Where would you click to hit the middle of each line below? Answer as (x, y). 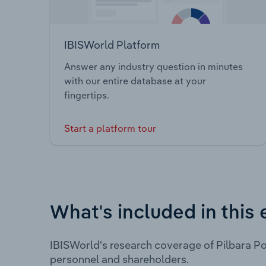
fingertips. (87, 95)
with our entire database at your (135, 81)
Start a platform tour (110, 129)
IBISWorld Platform (112, 45)
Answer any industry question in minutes (153, 67)
